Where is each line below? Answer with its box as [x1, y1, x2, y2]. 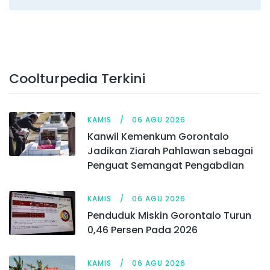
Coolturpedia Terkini [9, 69, 145, 88]
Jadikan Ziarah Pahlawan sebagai [87, 143, 253, 158]
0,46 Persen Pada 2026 [87, 222, 198, 237]
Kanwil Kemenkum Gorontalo [87, 129, 229, 143]
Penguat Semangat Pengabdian [87, 158, 244, 172]
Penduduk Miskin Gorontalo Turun [87, 208, 251, 222]
